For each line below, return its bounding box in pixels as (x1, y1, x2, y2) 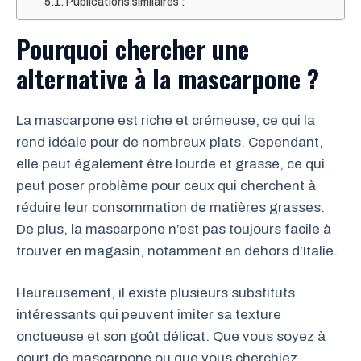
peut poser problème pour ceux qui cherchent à (16, 177, 316, 193)
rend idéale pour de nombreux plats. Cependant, (16, 134, 323, 150)
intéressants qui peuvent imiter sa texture (16, 307, 281, 322)
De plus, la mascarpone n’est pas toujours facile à (16, 221, 331, 237)
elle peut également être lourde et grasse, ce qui (16, 156, 325, 172)
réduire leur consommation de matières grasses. (16, 199, 325, 215)
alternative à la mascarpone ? (16, 59, 319, 97)
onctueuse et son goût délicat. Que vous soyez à (16, 329, 326, 344)
